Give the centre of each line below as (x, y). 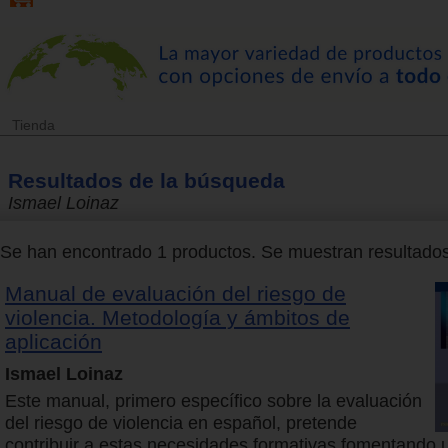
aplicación (53, 342)
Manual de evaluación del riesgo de (175, 294)
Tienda (33, 124)
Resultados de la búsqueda (146, 180)
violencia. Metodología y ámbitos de (177, 318)
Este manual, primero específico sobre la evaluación (213, 401)
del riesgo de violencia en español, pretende (181, 423)
